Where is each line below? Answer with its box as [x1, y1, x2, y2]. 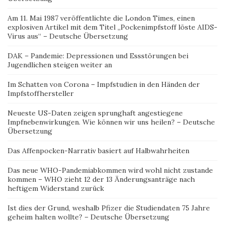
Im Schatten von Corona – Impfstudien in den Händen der [8, 80, 200, 89]
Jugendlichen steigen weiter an [8, 60, 112, 69]
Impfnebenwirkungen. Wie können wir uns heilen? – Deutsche [8, 118, 215, 127]
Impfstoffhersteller [8, 89, 74, 98]
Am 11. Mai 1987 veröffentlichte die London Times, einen [8, 14, 195, 23]
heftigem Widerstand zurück [8, 184, 104, 193]
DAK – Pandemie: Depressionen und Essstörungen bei [8, 51, 188, 60]
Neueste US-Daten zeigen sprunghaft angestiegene [8, 108, 183, 118]
